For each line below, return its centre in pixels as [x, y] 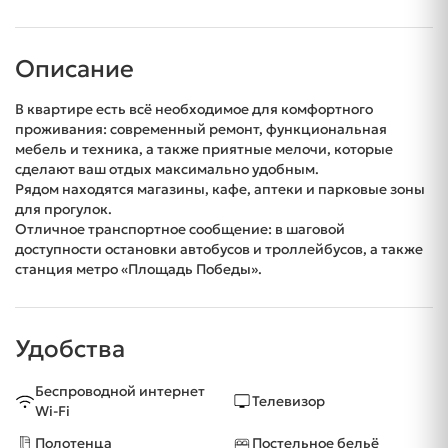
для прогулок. [63, 208]
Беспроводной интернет [120, 390]
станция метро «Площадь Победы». [138, 268]
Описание [74, 68]
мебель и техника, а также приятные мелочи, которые [204, 148]
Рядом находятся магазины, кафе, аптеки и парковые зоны [220, 188]
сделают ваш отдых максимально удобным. [167, 168]
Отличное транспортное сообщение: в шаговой [180, 228]
